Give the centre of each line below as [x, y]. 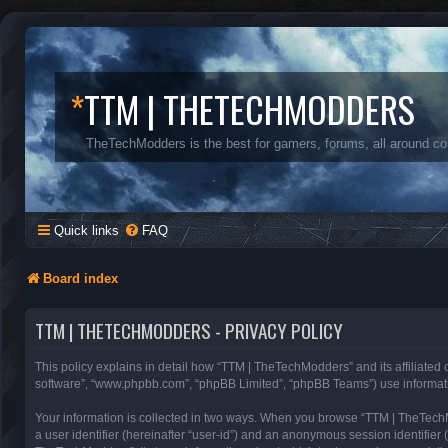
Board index [80, 278]
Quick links [86, 230]
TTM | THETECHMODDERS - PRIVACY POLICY [189, 330]
